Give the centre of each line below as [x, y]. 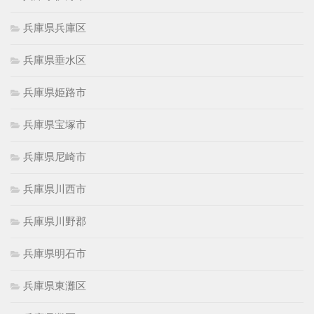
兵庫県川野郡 [55, 221]
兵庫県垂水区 [55, 60]
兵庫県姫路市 [55, 92]
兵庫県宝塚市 [55, 124]
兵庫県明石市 [55, 253]
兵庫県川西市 [55, 189]
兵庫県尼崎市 [55, 156]
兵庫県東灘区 [55, 285]
